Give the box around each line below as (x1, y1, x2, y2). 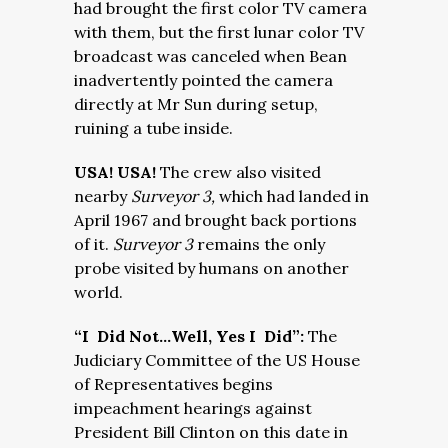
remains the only (193, 234, 325, 254)
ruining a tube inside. (74, 118, 233, 138)
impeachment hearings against (74, 398, 312, 418)
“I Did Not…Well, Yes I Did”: (74, 326, 308, 346)
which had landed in (219, 186, 369, 206)
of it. (74, 234, 113, 254)
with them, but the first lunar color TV (74, 22, 364, 42)
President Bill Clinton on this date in (74, 422, 348, 442)
